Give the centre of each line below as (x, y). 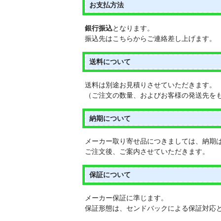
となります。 (133, 28)
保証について (110, 175)
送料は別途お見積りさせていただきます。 (150, 85)
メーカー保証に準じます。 (126, 198)
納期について (110, 118)
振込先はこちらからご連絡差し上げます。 (150, 39)
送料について (110, 62)
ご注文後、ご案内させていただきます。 (147, 152)
